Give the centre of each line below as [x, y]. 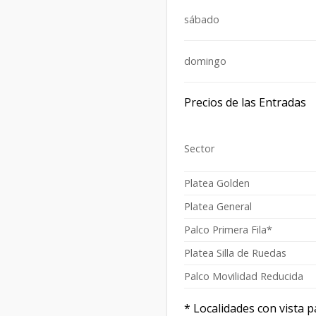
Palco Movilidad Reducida [244, 276]
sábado [202, 20]
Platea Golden [217, 183]
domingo [205, 61]
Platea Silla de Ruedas [235, 253]
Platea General [218, 207]
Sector [199, 149]
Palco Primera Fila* [228, 230]
